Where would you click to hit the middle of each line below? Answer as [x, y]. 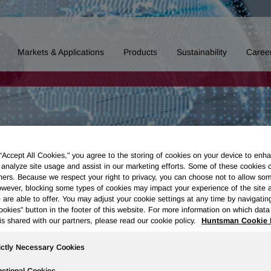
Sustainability [202, 52]
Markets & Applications [61, 52]
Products [140, 52]
